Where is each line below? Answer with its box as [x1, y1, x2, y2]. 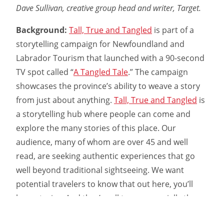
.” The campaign [128, 66, 188, 78]
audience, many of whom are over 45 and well [16, 136, 188, 148]
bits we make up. [16, 206, 79, 218]
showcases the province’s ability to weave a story [16, 80, 200, 92]
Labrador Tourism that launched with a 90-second [16, 52, 204, 64]
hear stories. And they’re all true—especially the [16, 192, 196, 204]
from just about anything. [16, 94, 114, 106]
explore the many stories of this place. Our [16, 122, 176, 134]
